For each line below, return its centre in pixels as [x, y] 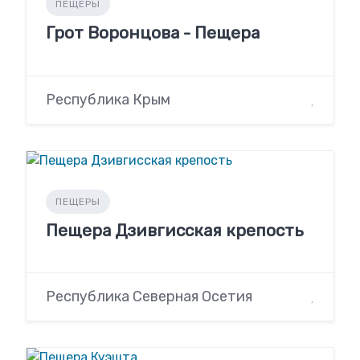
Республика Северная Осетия [149, 296]
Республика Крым [108, 99]
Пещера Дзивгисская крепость [175, 230]
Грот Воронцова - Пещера [153, 33]
